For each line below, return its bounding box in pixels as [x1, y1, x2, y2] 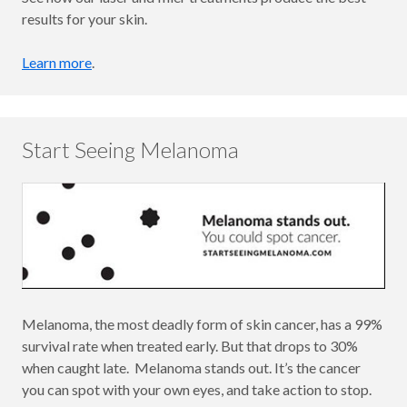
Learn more [22, 54, 92, 72]
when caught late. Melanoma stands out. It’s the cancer [22, 358, 361, 376]
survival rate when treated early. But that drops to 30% [22, 336, 358, 354]
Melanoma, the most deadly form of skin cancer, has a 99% [22, 314, 382, 333]
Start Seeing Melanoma [22, 136, 239, 164]
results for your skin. [22, 10, 147, 28]
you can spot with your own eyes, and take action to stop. [22, 380, 372, 398]
